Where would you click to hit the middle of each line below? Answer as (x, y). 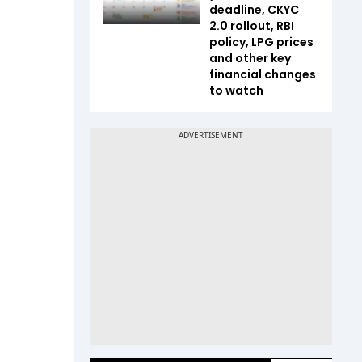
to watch (236, 90)
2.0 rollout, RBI (252, 26)
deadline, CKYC (254, 10)
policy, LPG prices (261, 42)
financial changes (263, 74)
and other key (250, 58)
